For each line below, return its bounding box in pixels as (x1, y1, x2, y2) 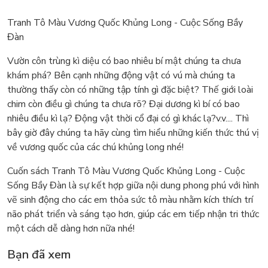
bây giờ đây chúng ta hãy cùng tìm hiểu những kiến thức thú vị (7, 126, 259, 139)
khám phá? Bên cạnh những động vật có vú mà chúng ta (7, 68, 235, 82)
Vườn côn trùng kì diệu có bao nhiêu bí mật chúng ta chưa (7, 54, 241, 68)
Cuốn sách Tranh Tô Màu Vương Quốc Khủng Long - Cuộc (7, 164, 245, 178)
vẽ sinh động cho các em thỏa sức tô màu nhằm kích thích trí (7, 193, 253, 206)
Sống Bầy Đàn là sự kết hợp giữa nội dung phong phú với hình (7, 178, 259, 192)
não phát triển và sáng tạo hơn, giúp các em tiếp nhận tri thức (7, 207, 259, 221)
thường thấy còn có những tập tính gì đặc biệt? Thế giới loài (7, 83, 253, 96)
